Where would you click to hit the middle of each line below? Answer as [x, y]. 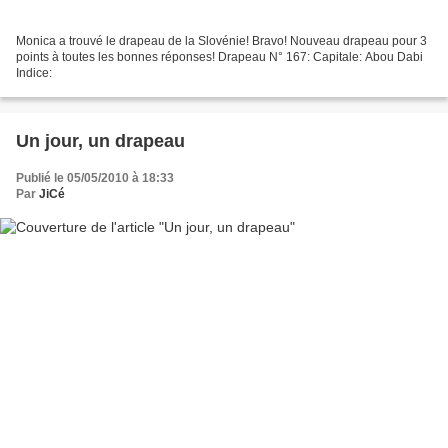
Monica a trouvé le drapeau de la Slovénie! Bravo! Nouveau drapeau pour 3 [221, 41]
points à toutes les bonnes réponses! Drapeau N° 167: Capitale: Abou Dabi [219, 57]
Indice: [34, 73]
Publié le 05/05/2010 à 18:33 [95, 178]
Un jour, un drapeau [100, 141]
